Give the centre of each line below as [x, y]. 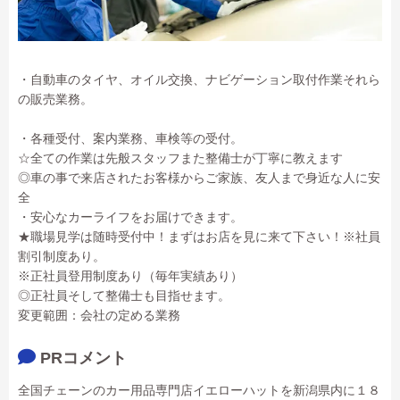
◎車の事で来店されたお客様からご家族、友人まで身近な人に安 [199, 178]
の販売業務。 [55, 100]
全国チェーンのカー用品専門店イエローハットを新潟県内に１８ [199, 391]
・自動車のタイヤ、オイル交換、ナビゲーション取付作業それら [199, 80]
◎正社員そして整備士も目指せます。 [124, 296]
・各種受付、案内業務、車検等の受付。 [130, 139]
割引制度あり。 [62, 257]
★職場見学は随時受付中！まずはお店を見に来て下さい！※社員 [199, 237]
